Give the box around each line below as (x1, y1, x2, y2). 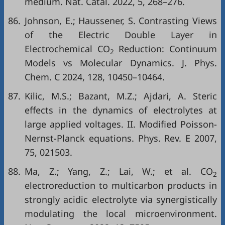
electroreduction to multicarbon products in (25, 179, 217, 192)
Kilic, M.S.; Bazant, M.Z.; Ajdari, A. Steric (25, 90, 217, 102)
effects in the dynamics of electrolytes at (25, 104, 217, 117)
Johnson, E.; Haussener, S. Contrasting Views (25, 15, 217, 27)
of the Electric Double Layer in (25, 29, 217, 41)
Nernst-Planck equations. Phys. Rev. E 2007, (25, 132, 217, 145)
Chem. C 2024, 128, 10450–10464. (25, 71, 165, 83)
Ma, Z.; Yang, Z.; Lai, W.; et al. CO (25, 165, 213, 178)
